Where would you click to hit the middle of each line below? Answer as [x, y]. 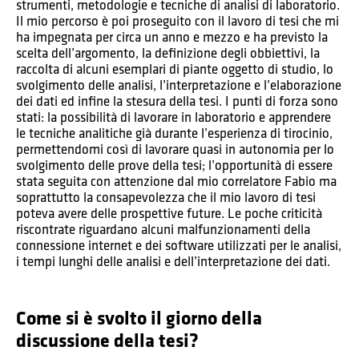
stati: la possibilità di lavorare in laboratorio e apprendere [173, 117]
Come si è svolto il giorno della [139, 318]
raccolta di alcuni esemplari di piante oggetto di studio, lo [175, 69]
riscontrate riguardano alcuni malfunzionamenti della [163, 229]
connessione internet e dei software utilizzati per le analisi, [179, 245]
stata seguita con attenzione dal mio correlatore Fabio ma [176, 181]
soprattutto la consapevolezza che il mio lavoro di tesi [166, 197]
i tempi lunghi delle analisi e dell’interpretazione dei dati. [173, 261]
